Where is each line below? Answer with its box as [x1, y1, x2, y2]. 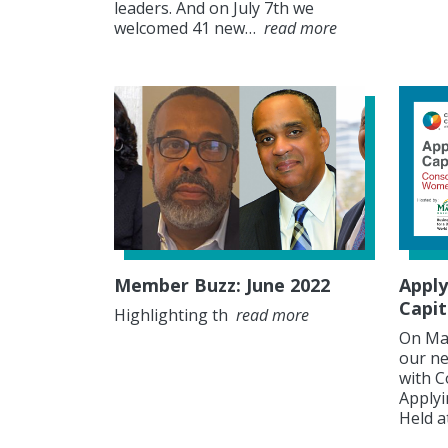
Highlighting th [114, 303, 232, 326]
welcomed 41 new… [114, 16, 260, 39]
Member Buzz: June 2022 [114, 272, 330, 297]
